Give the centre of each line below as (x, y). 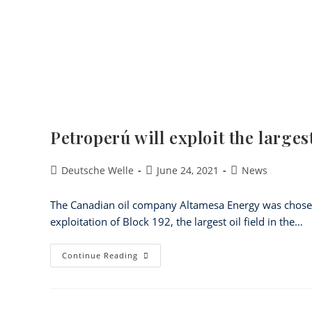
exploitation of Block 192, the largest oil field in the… (177, 221)
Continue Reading (100, 255)
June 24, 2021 (188, 170)
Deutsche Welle (97, 170)
